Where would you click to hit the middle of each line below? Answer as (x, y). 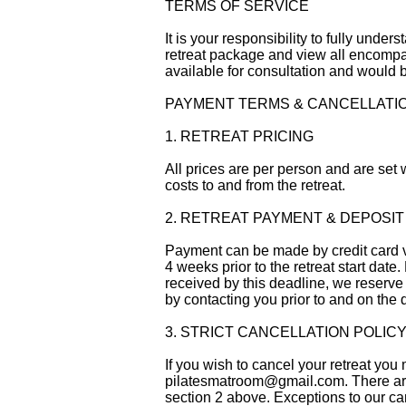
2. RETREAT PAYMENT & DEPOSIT (285, 218)
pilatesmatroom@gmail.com (255, 382)
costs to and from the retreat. (255, 186)
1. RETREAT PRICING (239, 137)
